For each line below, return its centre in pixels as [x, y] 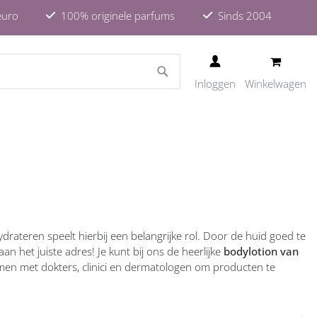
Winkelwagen [276, 83]
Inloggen [215, 83]
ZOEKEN [188, 61]
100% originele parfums [118, 15]
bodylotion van [261, 251]
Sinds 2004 [244, 15]
